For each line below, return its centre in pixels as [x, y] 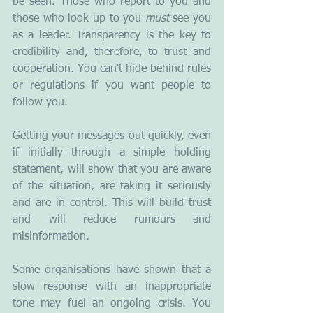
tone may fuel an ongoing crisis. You [112, 304]
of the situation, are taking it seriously [112, 187]
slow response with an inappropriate [112, 287]
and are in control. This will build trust [112, 204]
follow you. [40, 103]
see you [190, 19]
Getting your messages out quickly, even [112, 137]
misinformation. [53, 237]
